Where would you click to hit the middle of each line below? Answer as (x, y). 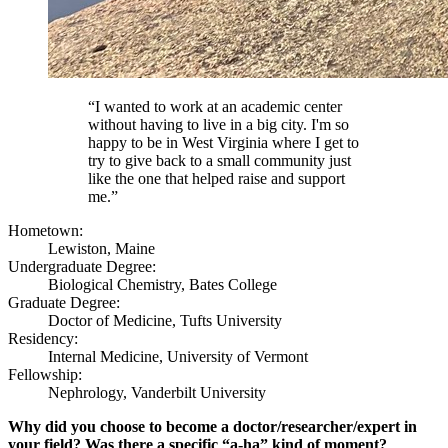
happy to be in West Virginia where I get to (223, 143)
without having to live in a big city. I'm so (218, 125)
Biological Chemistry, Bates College (162, 285)
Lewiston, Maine (101, 249)
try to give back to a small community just (219, 161)
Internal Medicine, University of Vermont (178, 357)
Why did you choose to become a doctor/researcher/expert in (212, 427)
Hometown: (45, 231)
